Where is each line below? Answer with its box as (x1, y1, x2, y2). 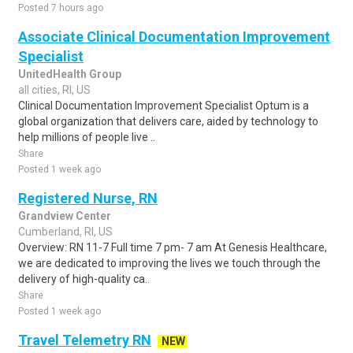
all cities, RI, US (18, 84, 91, 96)
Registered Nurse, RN (18, 190, 158, 206)
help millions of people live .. (18, 131, 155, 143)
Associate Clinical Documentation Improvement (18, 28, 330, 45)
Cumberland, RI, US (18, 225, 113, 238)
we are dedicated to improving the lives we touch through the (18, 257, 321, 269)
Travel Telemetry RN (18, 332, 151, 348)
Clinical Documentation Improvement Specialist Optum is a (18, 99, 309, 112)
